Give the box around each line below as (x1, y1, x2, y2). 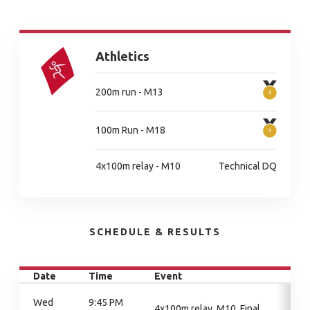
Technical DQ (219, 161, 277, 172)
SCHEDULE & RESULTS (89, 226, 221, 237)
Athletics (95, 49, 149, 63)
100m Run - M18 (95, 124, 165, 136)
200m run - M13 (95, 86, 163, 98)
